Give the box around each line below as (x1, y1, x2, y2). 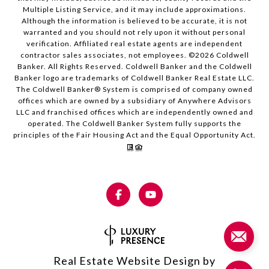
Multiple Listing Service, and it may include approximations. (23, 5, 246, 14)
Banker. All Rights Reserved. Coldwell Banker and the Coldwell (17, 62, 252, 71)
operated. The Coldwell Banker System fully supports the (28, 119, 241, 128)
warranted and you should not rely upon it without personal (23, 28, 246, 37)
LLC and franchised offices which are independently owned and (16, 107, 253, 117)
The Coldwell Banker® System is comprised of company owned (16, 85, 253, 94)
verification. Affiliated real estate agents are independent (26, 39, 243, 49)
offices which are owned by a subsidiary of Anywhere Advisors (17, 96, 252, 106)
